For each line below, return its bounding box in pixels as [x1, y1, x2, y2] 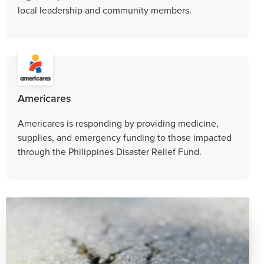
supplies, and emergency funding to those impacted [18, 130, 232, 144]
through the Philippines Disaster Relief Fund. [18, 144, 202, 158]
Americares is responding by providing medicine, [18, 116, 219, 130]
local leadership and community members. [18, 3, 192, 16]
